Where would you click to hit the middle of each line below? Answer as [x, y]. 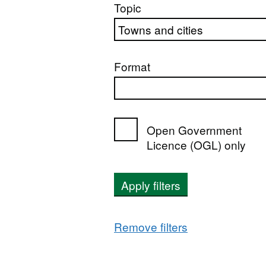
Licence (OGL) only [196, 145]
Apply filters [151, 185]
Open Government [194, 130]
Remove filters [151, 227]
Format [132, 66]
